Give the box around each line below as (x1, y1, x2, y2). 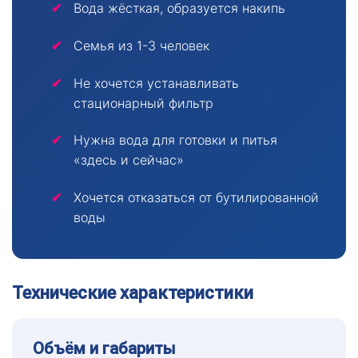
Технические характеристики (12, 283, 253, 304)
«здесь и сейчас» (73, 152, 184, 169)
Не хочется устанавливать (73, 74, 239, 91)
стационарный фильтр (73, 94, 213, 111)
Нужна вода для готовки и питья (73, 132, 277, 149)
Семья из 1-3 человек (73, 38, 209, 54)
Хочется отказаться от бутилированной (73, 189, 319, 205)
